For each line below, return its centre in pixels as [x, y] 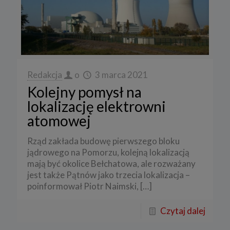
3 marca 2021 [121, 74]
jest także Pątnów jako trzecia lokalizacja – [109, 175]
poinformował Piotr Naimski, [83, 186]
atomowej [59, 120]
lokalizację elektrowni [97, 106]
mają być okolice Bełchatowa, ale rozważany [111, 163]
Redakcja [45, 74]
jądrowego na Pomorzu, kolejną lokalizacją [108, 152]
